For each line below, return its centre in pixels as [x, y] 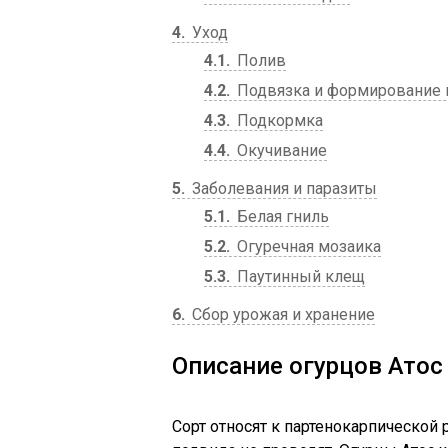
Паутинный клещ [299, 276]
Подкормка [278, 120]
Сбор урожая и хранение [281, 314]
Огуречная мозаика [307, 246]
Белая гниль [281, 216]
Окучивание [280, 150]
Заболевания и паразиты [282, 188]
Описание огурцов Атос [307, 366]
